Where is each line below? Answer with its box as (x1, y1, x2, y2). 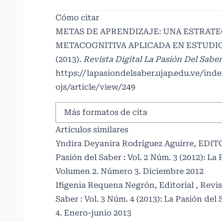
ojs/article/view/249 (55, 82, 135, 92)
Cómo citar (55, 12, 99, 22)
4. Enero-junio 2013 (55, 208, 131, 218)
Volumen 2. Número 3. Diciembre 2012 (55, 166, 204, 176)
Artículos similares (55, 124, 128, 134)
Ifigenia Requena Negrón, (55, 180, 159, 190)
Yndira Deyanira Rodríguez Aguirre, (55, 138, 198, 148)
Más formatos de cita (64, 107, 147, 117)
